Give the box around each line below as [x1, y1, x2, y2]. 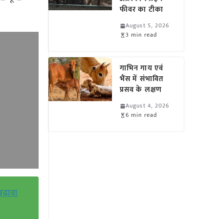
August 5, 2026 [126, 21, 170, 30]
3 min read [126, 30, 157, 40]
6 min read [126, 110, 157, 120]
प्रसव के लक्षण [120, 84, 162, 96]
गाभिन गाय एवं [120, 62, 163, 74]
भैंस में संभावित [120, 73, 164, 85]
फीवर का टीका [120, 3, 163, 16]
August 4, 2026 [126, 101, 170, 110]
